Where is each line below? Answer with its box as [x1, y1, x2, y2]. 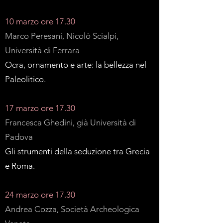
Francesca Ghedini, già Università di [5, 117, 136, 127]
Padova [5, 132, 33, 142]
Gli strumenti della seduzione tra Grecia [5, 146, 150, 156]
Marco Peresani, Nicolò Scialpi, [5, 31, 118, 41]
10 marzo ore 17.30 [5, 16, 75, 26]
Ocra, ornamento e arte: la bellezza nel [5, 60, 146, 70]
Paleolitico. [5, 74, 46, 84]
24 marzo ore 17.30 [5, 190, 75, 200]
